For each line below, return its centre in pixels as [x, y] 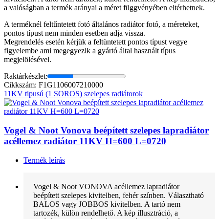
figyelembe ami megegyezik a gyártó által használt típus [90, 51]
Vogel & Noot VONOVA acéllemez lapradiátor [106, 186]
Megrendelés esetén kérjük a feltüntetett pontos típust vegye [96, 42]
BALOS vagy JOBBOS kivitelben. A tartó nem [107, 204]
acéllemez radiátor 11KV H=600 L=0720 [85, 141]
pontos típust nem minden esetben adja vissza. [75, 33]
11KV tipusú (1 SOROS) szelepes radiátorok [73, 94]
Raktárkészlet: [26, 76]
